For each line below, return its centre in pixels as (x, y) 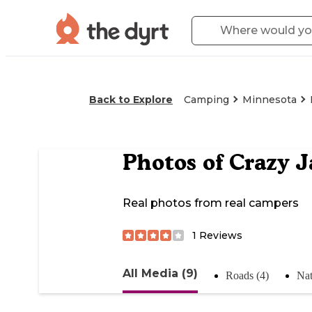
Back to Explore (131, 100)
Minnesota (270, 100)
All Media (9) (160, 273)
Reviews (219, 235)
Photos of (176, 163)
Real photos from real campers (211, 203)
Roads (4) (247, 275)
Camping (206, 100)
